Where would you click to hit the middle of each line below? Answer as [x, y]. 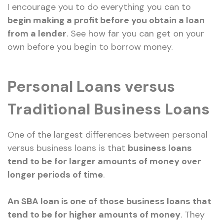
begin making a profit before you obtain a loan [106, 20]
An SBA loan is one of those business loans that [109, 202]
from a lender [37, 33]
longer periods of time [55, 175]
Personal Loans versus [91, 87]
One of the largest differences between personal [108, 135]
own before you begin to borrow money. [90, 47]
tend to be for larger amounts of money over [104, 162]
